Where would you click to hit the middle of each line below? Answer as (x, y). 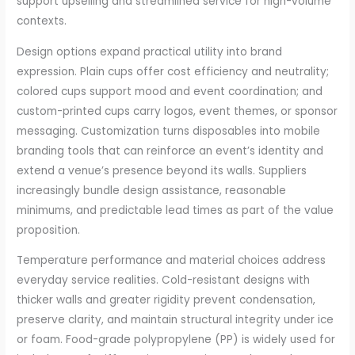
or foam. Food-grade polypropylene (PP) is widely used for (176, 340)
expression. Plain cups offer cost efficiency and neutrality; (173, 71)
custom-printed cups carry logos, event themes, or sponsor (177, 111)
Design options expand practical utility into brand (150, 52)
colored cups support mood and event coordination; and (170, 91)
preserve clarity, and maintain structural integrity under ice (176, 320)
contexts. (42, 21)
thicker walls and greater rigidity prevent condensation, (166, 300)
